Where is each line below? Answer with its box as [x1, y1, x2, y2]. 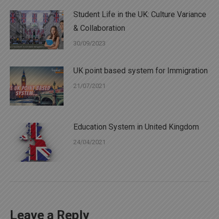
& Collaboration [73, 23, 125, 33]
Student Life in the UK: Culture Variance [73, 9, 206, 19]
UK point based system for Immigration [73, 66, 208, 75]
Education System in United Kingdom [73, 122, 199, 131]
